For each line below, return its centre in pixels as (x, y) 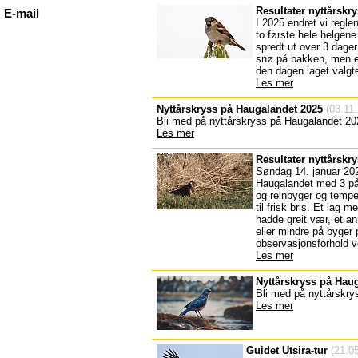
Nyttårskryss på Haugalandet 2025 (240, 109)
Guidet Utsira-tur (287, 350)
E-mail (22, 14)
